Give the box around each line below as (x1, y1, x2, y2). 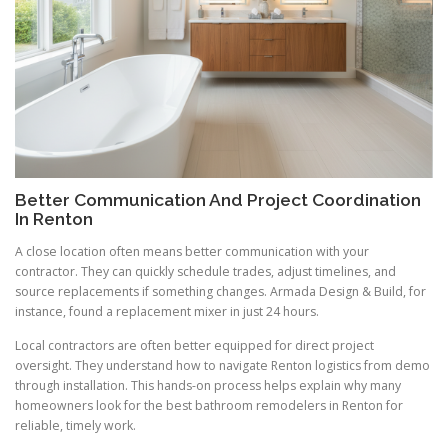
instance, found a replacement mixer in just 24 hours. (15, 303, 319, 321)
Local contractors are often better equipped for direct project (15, 336, 374, 354)
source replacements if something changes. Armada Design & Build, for (15, 283, 426, 301)
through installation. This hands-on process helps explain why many (15, 376, 401, 394)
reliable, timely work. (15, 416, 136, 434)
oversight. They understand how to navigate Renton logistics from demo (15, 356, 430, 374)
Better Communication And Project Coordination (15, 190, 421, 211)
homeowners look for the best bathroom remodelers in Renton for (15, 396, 403, 414)
